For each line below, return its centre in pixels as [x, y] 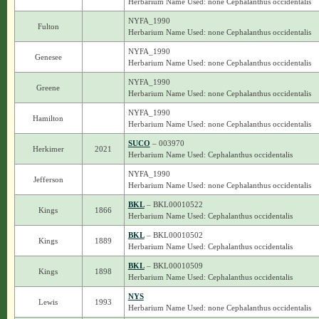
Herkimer [48, 149]
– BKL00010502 [173, 235]
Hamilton [48, 118]
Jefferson [48, 179]
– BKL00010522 [173, 204]
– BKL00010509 [173, 266]
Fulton [48, 26]
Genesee [48, 57]
